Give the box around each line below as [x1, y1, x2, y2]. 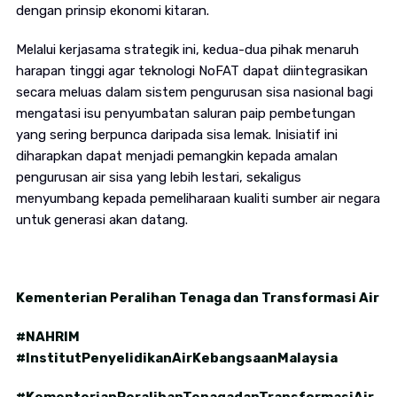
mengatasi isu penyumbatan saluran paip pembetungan [15, 105, 355, 122]
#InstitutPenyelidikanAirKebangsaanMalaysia [15, 350, 338, 367]
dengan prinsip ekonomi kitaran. [15, 3, 209, 19]
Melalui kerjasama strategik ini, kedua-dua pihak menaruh [15, 42, 359, 58]
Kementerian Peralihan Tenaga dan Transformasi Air [15, 290, 379, 307]
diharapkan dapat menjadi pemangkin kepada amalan [15, 148, 338, 165]
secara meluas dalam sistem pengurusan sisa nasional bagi [15, 84, 373, 101]
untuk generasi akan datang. [15, 212, 188, 229]
